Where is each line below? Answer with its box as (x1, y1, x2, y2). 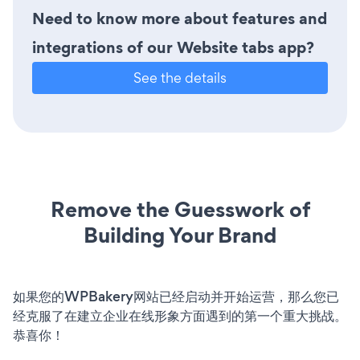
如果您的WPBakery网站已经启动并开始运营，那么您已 (13, 287, 339, 307)
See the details (133, 68, 227, 88)
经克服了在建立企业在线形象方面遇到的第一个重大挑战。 (13, 306, 347, 326)
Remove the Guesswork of (50, 194, 310, 225)
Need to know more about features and (32, 7, 327, 31)
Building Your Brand (84, 220, 276, 251)
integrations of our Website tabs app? (32, 36, 314, 59)
